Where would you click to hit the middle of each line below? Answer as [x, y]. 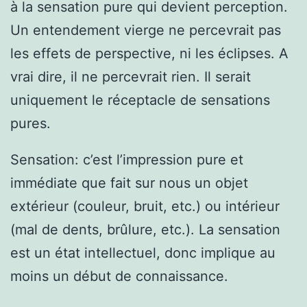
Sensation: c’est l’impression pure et [127, 160]
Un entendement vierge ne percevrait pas [146, 30]
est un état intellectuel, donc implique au [143, 253]
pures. [30, 123]
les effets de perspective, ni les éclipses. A [149, 53]
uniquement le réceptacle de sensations [140, 100]
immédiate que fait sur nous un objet [129, 183]
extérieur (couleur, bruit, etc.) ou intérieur [145, 207]
